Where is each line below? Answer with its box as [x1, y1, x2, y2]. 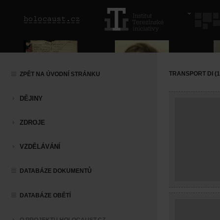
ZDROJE [20, 119, 45, 126]
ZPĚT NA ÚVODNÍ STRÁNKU [20, 71, 100, 78]
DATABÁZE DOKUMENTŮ [20, 167, 92, 174]
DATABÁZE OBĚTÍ [20, 192, 71, 199]
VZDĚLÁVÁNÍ [20, 143, 60, 150]
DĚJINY [20, 95, 43, 102]
